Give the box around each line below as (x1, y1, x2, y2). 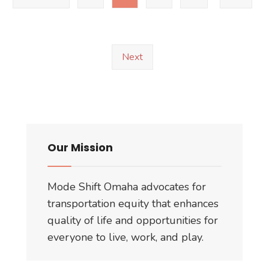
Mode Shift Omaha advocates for (47, 179, 206, 194)
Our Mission (47, 139, 113, 155)
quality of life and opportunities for (47, 213, 218, 228)
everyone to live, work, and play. (47, 229, 204, 244)
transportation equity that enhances (47, 196, 219, 211)
